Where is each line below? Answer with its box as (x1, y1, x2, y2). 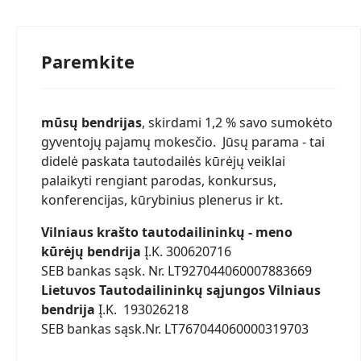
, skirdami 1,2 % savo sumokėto (142, 114, 333, 131)
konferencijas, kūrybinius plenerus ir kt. (41, 191, 286, 209)
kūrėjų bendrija (41, 243, 141, 260)
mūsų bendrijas (41, 114, 142, 131)
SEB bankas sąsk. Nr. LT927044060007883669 (41, 262, 315, 280)
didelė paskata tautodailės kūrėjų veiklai (41, 152, 285, 170)
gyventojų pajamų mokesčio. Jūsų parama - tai (41, 133, 325, 151)
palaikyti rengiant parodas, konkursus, (41, 172, 276, 189)
